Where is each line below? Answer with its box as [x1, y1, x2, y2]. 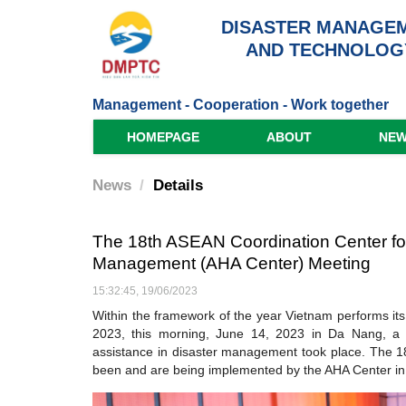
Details [153, 177, 203, 195]
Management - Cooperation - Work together [92, 97, 389, 113]
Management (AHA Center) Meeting [92, 254, 371, 274]
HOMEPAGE [127, 130, 199, 145]
